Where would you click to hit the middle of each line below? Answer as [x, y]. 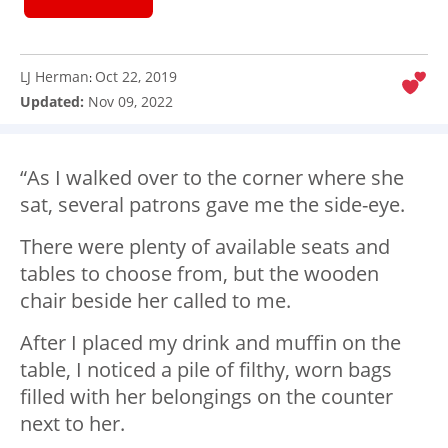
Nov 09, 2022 [130, 102]
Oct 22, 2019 [136, 77]
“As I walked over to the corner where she [212, 178]
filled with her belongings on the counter [206, 397]
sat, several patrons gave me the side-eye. [212, 205]
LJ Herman [54, 77]
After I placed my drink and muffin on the [210, 343]
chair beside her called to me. [155, 301]
